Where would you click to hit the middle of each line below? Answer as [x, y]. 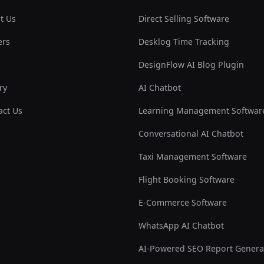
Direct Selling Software [184, 19]
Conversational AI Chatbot [191, 134]
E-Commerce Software [183, 203]
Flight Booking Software [187, 180]
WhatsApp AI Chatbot [181, 226]
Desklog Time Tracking [184, 42]
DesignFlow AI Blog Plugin [192, 65]
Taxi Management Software [193, 157]
